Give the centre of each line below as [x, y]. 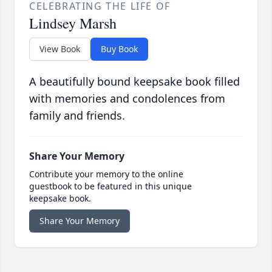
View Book [60, 49]
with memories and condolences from [127, 99]
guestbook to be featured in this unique [110, 186]
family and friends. [77, 116]
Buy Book [119, 49]
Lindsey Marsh [73, 23]
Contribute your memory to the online [106, 174]
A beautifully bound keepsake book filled [134, 82]
